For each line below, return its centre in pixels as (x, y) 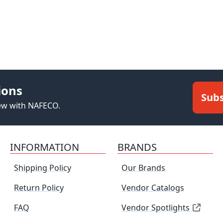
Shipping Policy (43, 168)
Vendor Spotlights (157, 208)
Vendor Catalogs (153, 188)
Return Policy (39, 188)
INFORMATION (45, 147)
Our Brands (143, 168)
